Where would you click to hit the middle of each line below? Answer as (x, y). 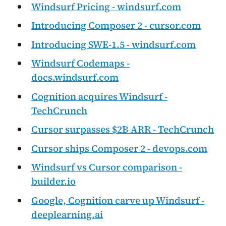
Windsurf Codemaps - (80, 63)
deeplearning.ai (67, 214)
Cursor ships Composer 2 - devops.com (119, 148)
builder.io (53, 181)
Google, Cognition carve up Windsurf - (118, 200)
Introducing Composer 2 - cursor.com (116, 25)
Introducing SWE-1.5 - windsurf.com (114, 44)
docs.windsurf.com (75, 77)
